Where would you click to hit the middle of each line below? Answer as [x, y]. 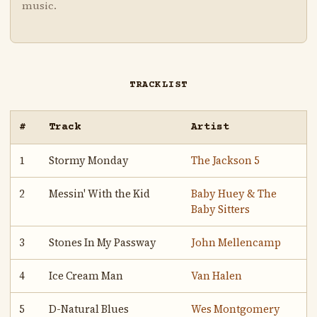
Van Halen [217, 276]
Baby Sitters [221, 210]
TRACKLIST [158, 85]
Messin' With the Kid [100, 194]
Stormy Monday [89, 161]
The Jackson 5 [226, 161]
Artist [211, 127]
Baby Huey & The [234, 194]
